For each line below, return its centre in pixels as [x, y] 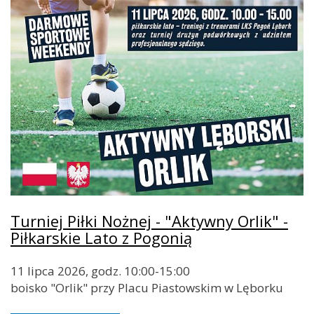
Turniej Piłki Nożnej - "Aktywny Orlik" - [149, 221]
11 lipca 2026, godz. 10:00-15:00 [100, 271]
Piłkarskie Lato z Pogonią [101, 238]
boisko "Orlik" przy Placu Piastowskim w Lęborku [147, 288]
